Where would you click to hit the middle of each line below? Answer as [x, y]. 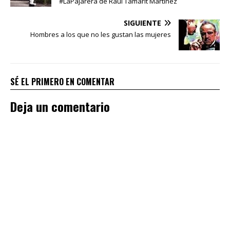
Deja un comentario [60, 106]
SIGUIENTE [142, 23]
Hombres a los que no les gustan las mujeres [101, 34]
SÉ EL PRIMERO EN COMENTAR [62, 81]
